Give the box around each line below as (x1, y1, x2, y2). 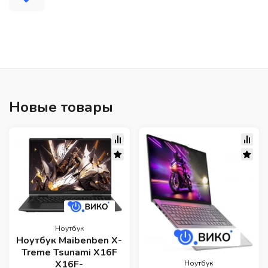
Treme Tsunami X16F (21, 246, 117, 260)
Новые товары (9, 98, 113, 117)
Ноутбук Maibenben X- (16, 234, 123, 248)
